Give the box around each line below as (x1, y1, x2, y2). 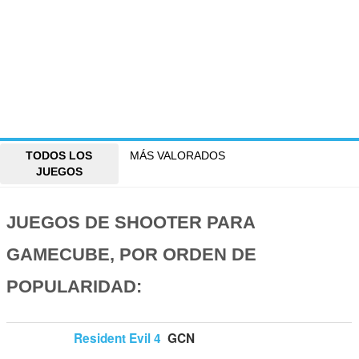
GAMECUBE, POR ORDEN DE (6, 244, 257, 264)
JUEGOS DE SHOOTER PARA (6, 212, 256, 232)
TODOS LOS (26, 149, 93, 163)
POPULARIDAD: (6, 276, 143, 296)
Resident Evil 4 (74, 329, 162, 347)
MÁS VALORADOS (130, 149, 226, 163)
